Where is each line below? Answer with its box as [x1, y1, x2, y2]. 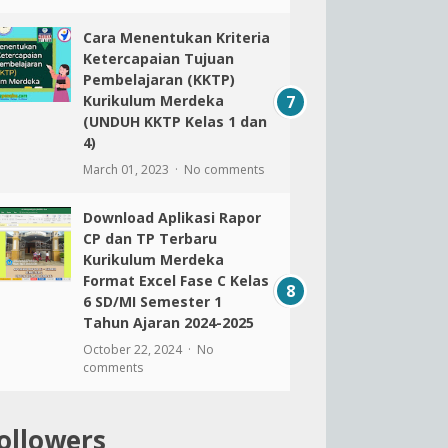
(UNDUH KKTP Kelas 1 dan [82, 112, 267, 131]
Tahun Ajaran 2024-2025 [82, 313, 254, 332]
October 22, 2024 [82, 341, 185, 358]
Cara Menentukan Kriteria [82, 28, 270, 47]
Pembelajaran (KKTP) [82, 70, 235, 89]
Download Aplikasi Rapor [82, 208, 261, 227]
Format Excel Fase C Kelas [82, 271, 269, 290]
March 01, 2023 [82, 161, 172, 178]
